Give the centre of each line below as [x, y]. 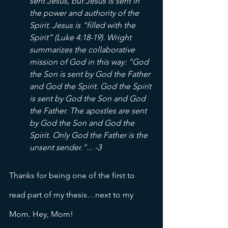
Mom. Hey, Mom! [42, 214]
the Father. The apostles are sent [89, 111]
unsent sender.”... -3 [65, 148]
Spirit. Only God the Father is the [90, 135]
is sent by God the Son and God [89, 99]
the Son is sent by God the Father [91, 74]
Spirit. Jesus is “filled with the [83, 25]
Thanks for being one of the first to [73, 176]
